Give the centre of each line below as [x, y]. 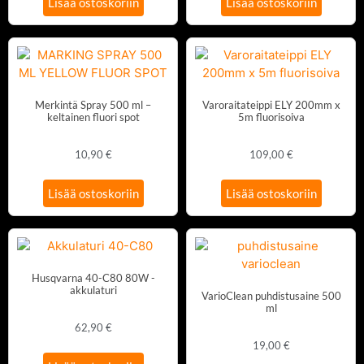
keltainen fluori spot [93, 117]
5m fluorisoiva [271, 117]
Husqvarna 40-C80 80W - [93, 278]
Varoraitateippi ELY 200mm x [271, 105]
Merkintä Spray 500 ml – [93, 105]
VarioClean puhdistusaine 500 [271, 296]
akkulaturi [93, 290]
